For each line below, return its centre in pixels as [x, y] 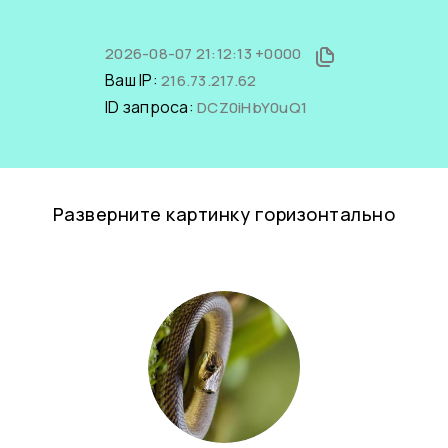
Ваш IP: [133, 80]
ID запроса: [151, 107]
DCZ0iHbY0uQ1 [252, 107]
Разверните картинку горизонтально [224, 214]
